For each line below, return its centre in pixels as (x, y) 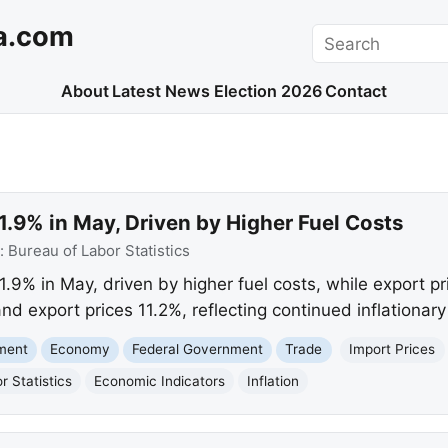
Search (339, 35)
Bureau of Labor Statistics (98, 250)
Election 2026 (267, 91)
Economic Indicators (160, 380)
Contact (356, 91)
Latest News (161, 91)
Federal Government (198, 349)
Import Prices (392, 349)
